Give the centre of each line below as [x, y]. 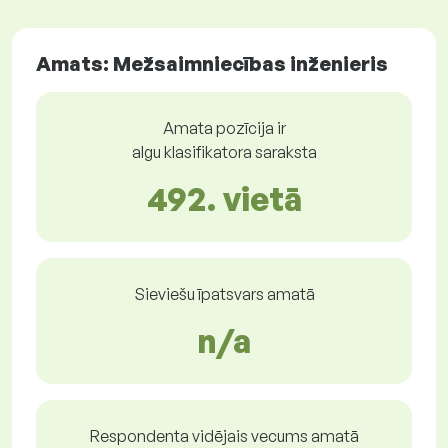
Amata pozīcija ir [224, 128]
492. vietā [224, 199]
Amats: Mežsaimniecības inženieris [212, 64]
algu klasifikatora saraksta [224, 152]
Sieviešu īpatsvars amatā [224, 294]
